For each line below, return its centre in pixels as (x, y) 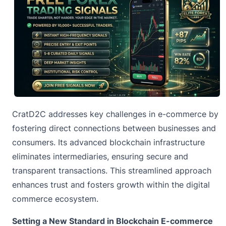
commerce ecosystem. (56, 199)
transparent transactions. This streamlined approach (112, 171)
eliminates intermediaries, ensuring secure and (100, 157)
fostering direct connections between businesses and (114, 128)
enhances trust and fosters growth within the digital (111, 185)
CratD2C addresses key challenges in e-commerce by (115, 114)
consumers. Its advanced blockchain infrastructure (108, 143)
